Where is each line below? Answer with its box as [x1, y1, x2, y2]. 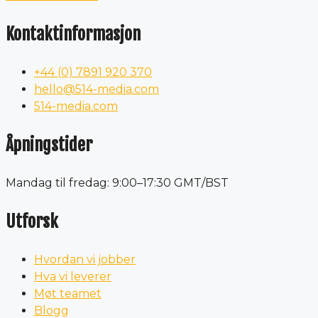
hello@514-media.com [34, 82, 159, 96]
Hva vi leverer [34, 269, 111, 283]
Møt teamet [34, 286, 102, 300]
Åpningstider [6, 133, 92, 155]
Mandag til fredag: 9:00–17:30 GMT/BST [6, 175, 229, 190]
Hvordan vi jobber [34, 252, 136, 266]
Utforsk [6, 210, 58, 232]
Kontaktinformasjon [6, 23, 141, 45]
